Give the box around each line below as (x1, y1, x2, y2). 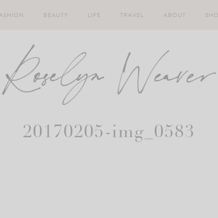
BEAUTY (43, 10, 68, 19)
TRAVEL (120, 10, 144, 19)
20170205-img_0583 (23, 124, 195, 142)
